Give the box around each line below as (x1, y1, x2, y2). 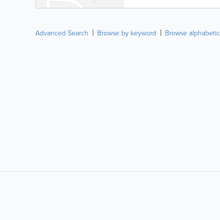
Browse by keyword (97, 28, 156, 37)
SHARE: (35, 201, 55, 209)
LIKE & (35, 194, 52, 202)
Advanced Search (35, 28, 88, 37)
